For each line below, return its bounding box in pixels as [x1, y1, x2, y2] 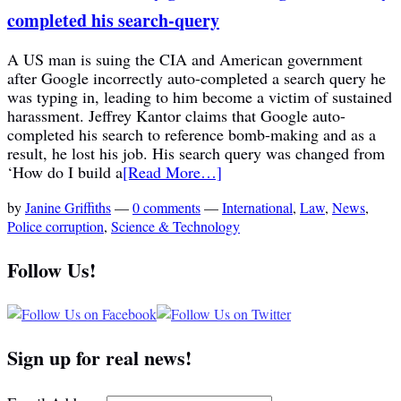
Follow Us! [7, 254, 96, 285]
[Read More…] [123, 160, 222, 183]
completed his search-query [7, 6, 219, 33]
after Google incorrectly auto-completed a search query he [7, 66, 386, 89]
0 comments [132, 197, 200, 217]
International [222, 197, 293, 217]
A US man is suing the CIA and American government [7, 47, 363, 70]
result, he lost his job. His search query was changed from [7, 141, 385, 164]
